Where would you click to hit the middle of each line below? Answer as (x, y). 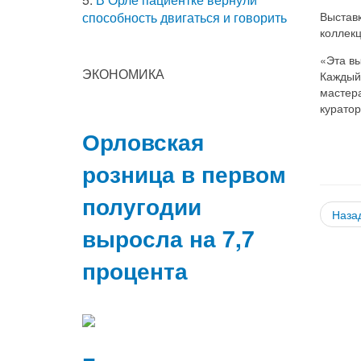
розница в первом (184, 173)
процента (135, 270)
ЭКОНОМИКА (123, 73)
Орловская (143, 141)
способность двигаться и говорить (185, 17)
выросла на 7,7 (168, 238)
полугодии (142, 205)
